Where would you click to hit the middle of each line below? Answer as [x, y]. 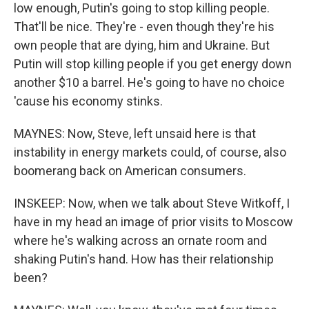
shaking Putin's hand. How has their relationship [144, 259]
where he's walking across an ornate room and [140, 240]
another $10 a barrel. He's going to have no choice [149, 82]
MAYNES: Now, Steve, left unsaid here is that [135, 133]
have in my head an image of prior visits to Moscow [153, 222]
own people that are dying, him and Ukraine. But [142, 45]
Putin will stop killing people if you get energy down [153, 64]
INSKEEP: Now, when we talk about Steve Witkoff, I [152, 203]
